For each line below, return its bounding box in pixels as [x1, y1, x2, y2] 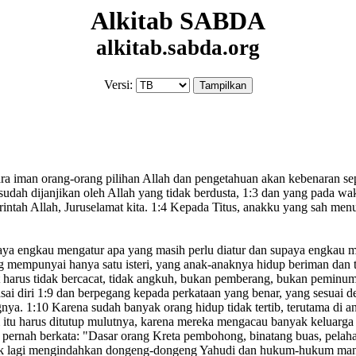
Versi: [103, 78, 133, 92]
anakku [240, 200, 280, 215]
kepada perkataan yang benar [130, 286, 279, 300]
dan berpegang [53, 286, 130, 300]
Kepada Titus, [167, 200, 240, 215]
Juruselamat [61, 200, 123, 215]
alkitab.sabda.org [96, 36, 260, 60]
